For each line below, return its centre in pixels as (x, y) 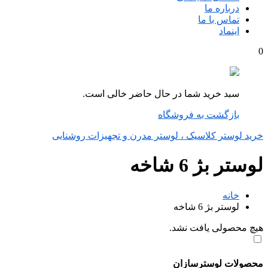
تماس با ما (219, 19)
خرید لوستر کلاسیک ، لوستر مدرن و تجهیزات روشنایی (158, 135)
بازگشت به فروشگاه (199, 115)
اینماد (229, 31)
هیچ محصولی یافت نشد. (216, 227)
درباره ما (222, 8)
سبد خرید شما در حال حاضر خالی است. (161, 94)
